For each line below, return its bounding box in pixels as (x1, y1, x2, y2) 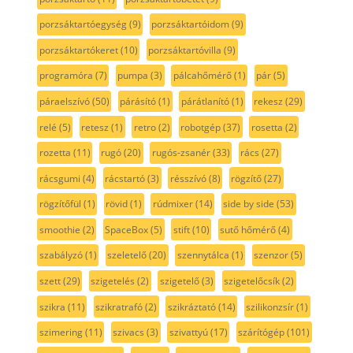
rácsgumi (39, 171, 80, 185)
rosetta (251, 120, 283, 134)
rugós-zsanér (151, 146, 210, 160)
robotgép (180, 120, 221, 134)
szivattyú (169, 325, 208, 340)
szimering (39, 325, 83, 340)
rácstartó (105, 171, 146, 185)
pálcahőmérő (173, 69, 232, 83)
